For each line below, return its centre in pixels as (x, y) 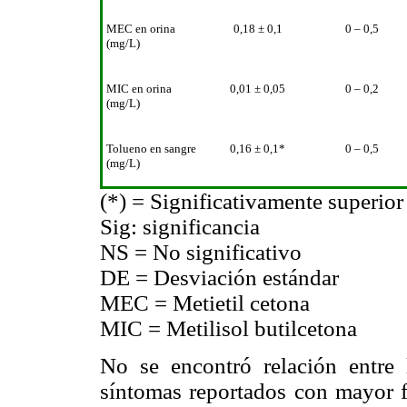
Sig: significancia (180, 227)
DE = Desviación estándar (219, 278)
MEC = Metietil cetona (205, 303)
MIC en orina (139, 89)
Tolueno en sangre (151, 149)
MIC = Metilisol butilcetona (228, 329)
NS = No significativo (201, 253)
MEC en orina (141, 29)
